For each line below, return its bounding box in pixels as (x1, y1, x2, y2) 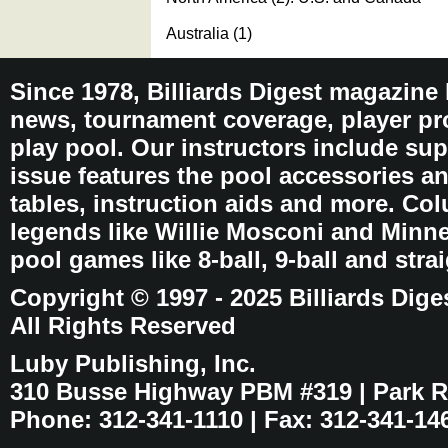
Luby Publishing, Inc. (10, 350, 256, 377)
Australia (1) (166, 25, 252, 42)
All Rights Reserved (10, 312, 236, 339)
